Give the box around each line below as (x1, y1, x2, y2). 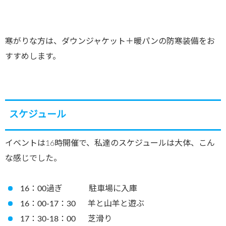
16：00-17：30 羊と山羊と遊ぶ (20, 200, 144, 208)
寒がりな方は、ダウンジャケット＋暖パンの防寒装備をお (5, 37, 215, 46)
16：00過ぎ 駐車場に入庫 (20, 185, 137, 193)
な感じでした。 (5, 154, 62, 163)
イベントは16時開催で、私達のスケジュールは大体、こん (5, 139, 215, 148)
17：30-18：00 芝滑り (20, 215, 112, 223)
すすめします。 (5, 52, 61, 61)
